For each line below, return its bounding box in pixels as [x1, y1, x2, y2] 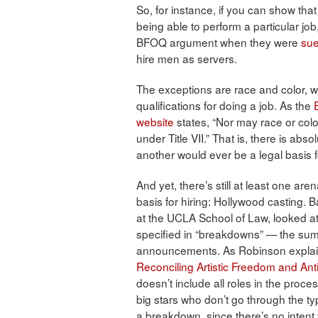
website [136, 114, 174, 130]
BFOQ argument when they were [136, 34, 301, 50]
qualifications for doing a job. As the [136, 97, 314, 114]
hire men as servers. [136, 50, 237, 67]
